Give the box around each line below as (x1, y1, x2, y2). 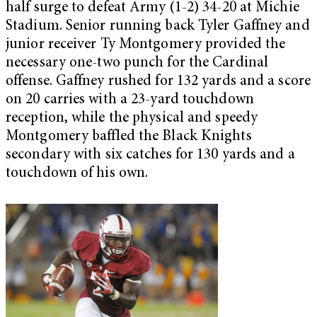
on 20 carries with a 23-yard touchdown (6, 92, 254, 108)
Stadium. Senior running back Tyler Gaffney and (6, 18, 310, 34)
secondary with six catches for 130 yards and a (6, 147, 295, 163)
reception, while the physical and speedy (6, 110, 258, 126)
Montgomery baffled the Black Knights (6, 129, 252, 144)
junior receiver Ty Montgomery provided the (6, 37, 286, 52)
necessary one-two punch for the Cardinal (6, 55, 269, 71)
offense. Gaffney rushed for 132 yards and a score (6, 74, 311, 89)
